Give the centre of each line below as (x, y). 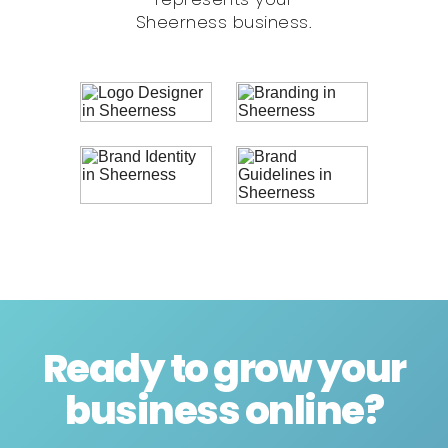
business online (214, 411)
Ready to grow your (224, 369)
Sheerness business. (224, 22)
